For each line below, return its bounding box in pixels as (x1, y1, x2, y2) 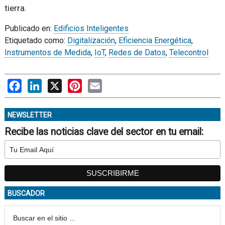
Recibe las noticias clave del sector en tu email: (4, 126, 203, 138)
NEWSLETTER (7, 111, 52, 120)
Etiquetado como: (4, 36, 67, 46)
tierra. (4, 3, 27, 14)
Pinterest (81, 79, 115, 89)
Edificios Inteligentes (53, 24, 129, 34)
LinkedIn (41, 79, 72, 89)
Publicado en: (4, 24, 54, 34)
